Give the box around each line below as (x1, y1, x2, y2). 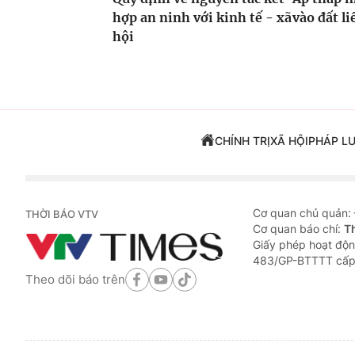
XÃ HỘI (269, 134, 308, 148)
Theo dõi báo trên (25, 271, 125, 287)
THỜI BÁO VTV (25, 208, 98, 221)
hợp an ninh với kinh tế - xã (113, 10, 292, 26)
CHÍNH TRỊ (214, 134, 270, 148)
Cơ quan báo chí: (253, 222, 344, 236)
